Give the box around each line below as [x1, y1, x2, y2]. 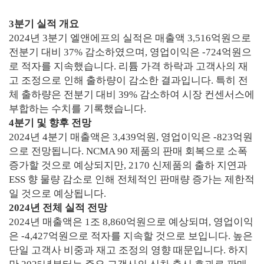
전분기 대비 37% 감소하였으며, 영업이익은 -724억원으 [9, 47, 252, 58]
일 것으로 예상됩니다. [9, 188, 106, 199]
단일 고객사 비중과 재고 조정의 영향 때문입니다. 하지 [9, 245, 248, 256]
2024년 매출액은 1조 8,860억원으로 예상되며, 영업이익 [9, 216, 253, 227]
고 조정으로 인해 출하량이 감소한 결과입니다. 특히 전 [9, 75, 248, 86]
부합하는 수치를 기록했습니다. [9, 103, 146, 114]
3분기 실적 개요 [9, 18, 79, 29]
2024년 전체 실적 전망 [9, 202, 107, 213]
